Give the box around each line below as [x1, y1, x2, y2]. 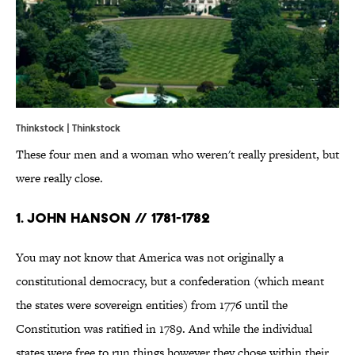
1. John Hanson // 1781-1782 [16, 209, 210, 227]
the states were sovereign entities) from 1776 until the [16, 296, 288, 314]
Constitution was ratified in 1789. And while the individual [16, 320, 312, 338]
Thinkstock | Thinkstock [16, 120, 120, 136]
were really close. [16, 170, 103, 187]
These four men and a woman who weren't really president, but [16, 146, 339, 163]
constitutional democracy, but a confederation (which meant [16, 273, 324, 290]
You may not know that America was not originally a [16, 249, 284, 266]
